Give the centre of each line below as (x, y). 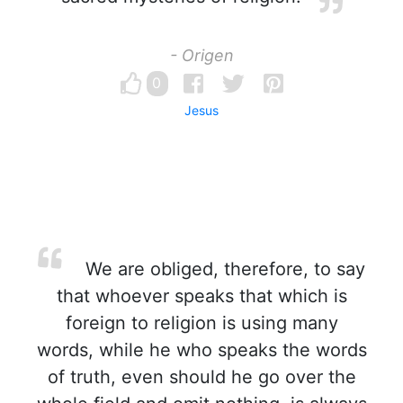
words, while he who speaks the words (201, 350)
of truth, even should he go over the (201, 377)
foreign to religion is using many (201, 323)
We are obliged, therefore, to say (222, 269)
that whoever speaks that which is (201, 296)
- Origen (201, 55)
